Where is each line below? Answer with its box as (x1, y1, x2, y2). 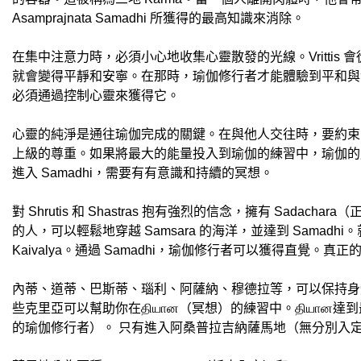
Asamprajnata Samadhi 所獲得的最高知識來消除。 (12, 11, 305, 25)
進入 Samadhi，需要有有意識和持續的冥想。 (12, 166, 273, 180)
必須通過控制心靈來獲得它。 (12, 89, 180, 102)
